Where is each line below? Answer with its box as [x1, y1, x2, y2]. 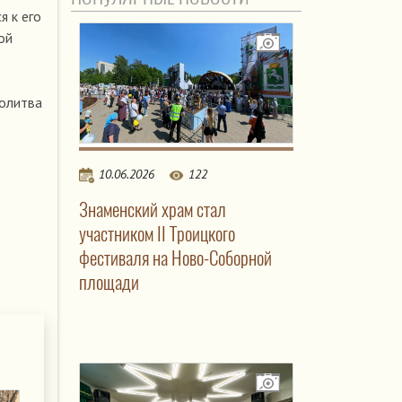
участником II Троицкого [78, 221, 235, 248]
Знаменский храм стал [78, 197, 226, 223]
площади [78, 269, 139, 296]
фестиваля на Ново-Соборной [78, 245, 272, 272]
